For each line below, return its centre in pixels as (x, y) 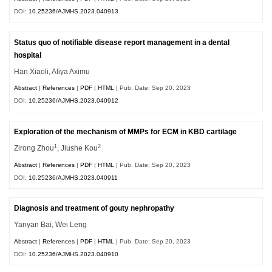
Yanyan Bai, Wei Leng (51, 225)
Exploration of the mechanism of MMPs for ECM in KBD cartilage (126, 132)
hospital (28, 55)
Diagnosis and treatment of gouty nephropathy (94, 209)
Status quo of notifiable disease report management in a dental (122, 42)
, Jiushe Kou (78, 148)
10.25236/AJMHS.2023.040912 (74, 101)
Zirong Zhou (34, 148)
